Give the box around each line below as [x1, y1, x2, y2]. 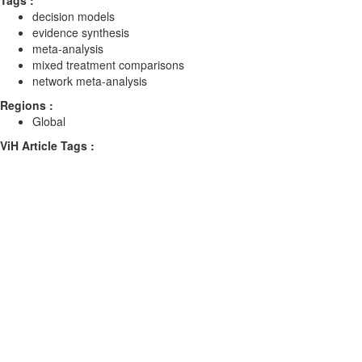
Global [32, 113, 65, 129]
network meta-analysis [32, 73, 147, 89]
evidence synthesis [32, 24, 129, 40]
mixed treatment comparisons [32, 57, 184, 73]
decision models [32, 8, 115, 24]
